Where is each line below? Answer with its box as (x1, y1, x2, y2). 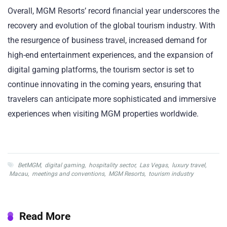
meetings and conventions (32, 170, 104, 178)
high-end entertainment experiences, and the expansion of (8, 50, 213, 60)
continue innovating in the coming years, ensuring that (8, 80, 201, 90)
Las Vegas (139, 162, 168, 169)
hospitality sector (89, 162, 135, 169)
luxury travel (172, 162, 205, 169)
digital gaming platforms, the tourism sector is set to (8, 65, 194, 75)
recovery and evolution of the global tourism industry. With (8, 21, 215, 31)
